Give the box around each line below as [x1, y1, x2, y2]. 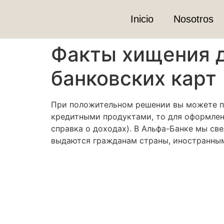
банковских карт [51, 66, 216, 90]
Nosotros [173, 13, 213, 24]
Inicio [130, 13, 153, 24]
